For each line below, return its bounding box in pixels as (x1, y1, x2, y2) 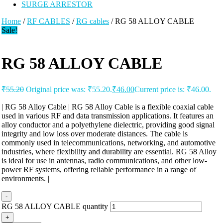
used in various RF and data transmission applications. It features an (1, 111, 214, 120)
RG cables (76, 17, 109, 25)
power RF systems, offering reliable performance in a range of (1, 165, 196, 174)
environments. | (1, 174, 49, 183)
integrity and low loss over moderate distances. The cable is (1, 129, 188, 138)
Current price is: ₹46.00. (134, 85, 211, 94)
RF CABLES (27, 17, 70, 25)
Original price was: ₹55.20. (26, 85, 112, 94)
